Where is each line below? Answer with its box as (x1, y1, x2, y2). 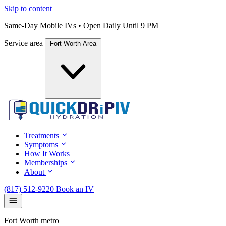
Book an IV (56, 185, 94, 193)
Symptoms (24, 140, 58, 149)
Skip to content (4, 4, 52, 13)
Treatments (24, 131, 59, 140)
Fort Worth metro (4, 216, 59, 225)
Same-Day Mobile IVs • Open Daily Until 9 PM (4, 21, 158, 30)
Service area (4, 39, 43, 47)
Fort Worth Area (50, 40, 96, 47)
